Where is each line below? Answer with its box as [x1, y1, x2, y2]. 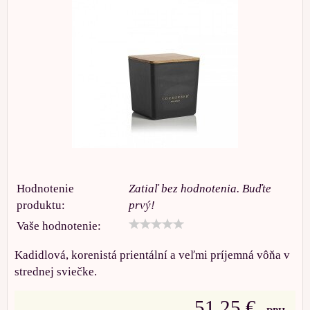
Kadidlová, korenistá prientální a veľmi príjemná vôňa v [15, 248, 290, 262]
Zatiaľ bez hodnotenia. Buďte [129, 182, 271, 195]
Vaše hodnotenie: [17, 219, 101, 232]
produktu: [17, 199, 65, 212]
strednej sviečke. [15, 265, 97, 278]
